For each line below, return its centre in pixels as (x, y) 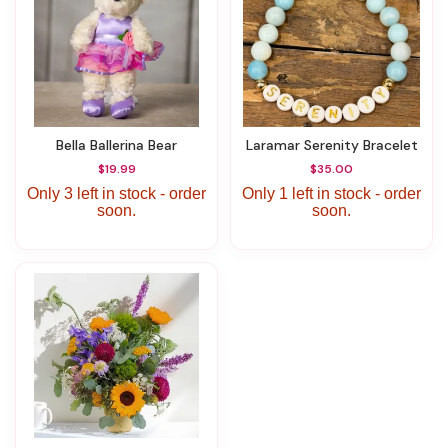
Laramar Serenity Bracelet (335, 145)
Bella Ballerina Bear (120, 145)
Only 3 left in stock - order (116, 193)
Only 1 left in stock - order (331, 193)
